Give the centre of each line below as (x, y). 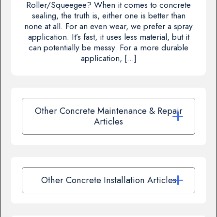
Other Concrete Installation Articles (108, 180)
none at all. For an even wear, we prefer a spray (108, 26)
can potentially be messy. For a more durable (108, 48)
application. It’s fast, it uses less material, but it (108, 37)
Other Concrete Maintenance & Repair (108, 110)
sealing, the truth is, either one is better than (108, 16)
